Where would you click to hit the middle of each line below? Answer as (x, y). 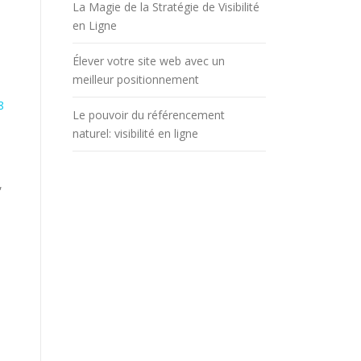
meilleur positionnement (136, 79)
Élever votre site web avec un (149, 60)
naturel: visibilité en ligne (135, 133)
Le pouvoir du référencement (149, 114)
